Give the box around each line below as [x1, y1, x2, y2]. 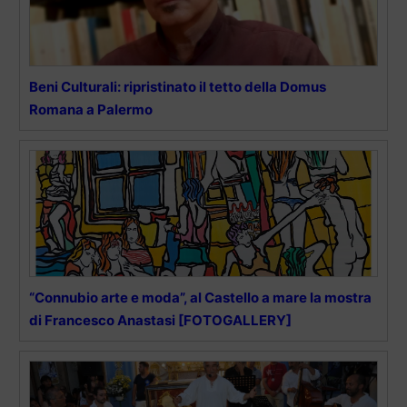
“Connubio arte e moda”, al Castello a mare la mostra [29, 288, 372, 306]
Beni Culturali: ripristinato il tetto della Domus [29, 77, 326, 95]
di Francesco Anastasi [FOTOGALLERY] [29, 311, 292, 329]
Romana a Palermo [29, 100, 153, 118]
